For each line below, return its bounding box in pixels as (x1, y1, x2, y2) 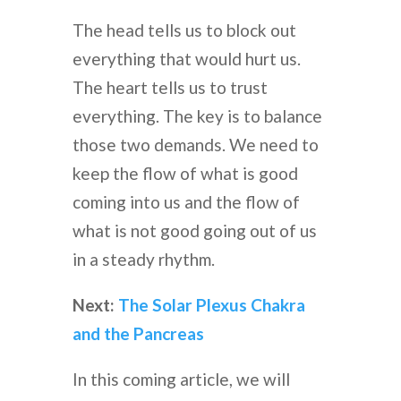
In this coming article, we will (72, 369, 290, 390)
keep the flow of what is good (72, 163, 298, 184)
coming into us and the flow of (72, 192, 300, 213)
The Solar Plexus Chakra (117, 294, 305, 316)
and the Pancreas (72, 323, 204, 345)
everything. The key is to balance (72, 106, 322, 127)
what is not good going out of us (72, 220, 317, 242)
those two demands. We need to (72, 134, 319, 156)
